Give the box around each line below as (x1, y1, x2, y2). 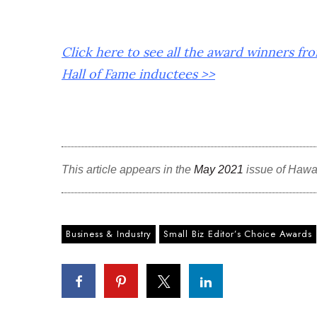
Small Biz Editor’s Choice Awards (163, 227, 312, 241)
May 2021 (194, 163, 243, 175)
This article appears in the (62, 163, 194, 175)
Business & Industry (66, 227, 152, 241)
